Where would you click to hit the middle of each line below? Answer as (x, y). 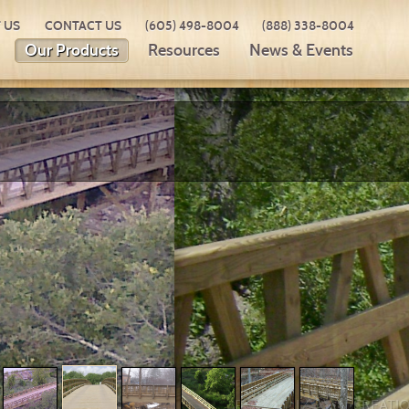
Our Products (72, 50)
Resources (184, 50)
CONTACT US (83, 26)
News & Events (301, 50)
